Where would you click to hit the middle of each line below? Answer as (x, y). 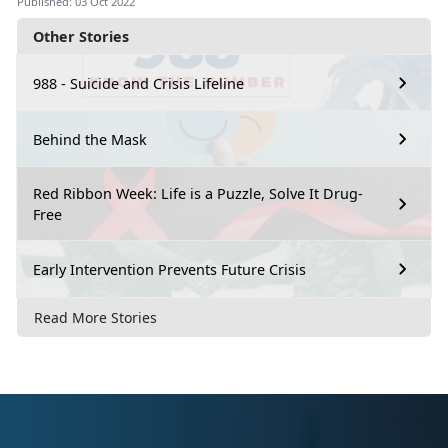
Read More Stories (95, 317)
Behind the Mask (90, 139)
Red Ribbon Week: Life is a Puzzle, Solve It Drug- (198, 194)
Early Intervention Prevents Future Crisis (169, 269)
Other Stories (81, 37)
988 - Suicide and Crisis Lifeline (138, 83)
